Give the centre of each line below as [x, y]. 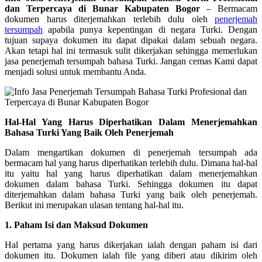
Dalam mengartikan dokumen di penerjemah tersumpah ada [131, 152]
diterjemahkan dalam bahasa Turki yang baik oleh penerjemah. [131, 194]
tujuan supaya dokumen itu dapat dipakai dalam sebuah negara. [131, 40]
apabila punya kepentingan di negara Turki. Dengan [150, 29]
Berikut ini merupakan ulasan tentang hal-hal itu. [94, 205]
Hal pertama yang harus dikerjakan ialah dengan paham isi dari [131, 244]
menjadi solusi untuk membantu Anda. [75, 71]
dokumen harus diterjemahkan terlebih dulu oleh [110, 19]
